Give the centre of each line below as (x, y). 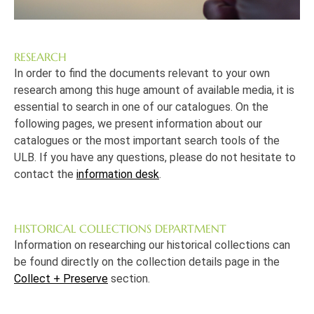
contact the (45, 174)
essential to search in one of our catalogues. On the (141, 107)
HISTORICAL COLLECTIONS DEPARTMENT (120, 228)
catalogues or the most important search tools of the (147, 141)
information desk (118, 174)
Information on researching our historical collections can (152, 245)
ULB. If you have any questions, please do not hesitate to (155, 157)
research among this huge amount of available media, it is (154, 90)
